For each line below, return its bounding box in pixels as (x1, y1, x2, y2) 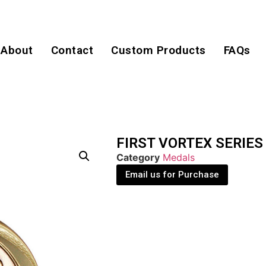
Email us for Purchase (125, 169, 219, 180)
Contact (50, 43, 94, 58)
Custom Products (111, 43, 206, 58)
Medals (163, 151, 195, 164)
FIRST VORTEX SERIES (116, 135, 263, 152)
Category (116, 151, 160, 164)
